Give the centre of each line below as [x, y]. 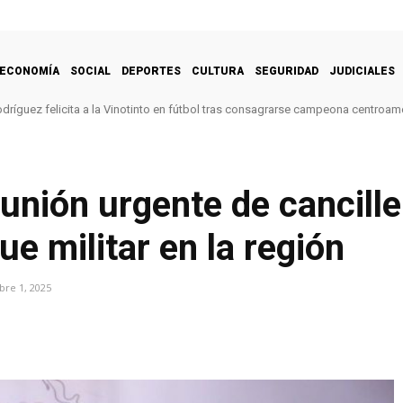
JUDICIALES [362, 71]
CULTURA [218, 71]
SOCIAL [90, 71]
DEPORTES [151, 71]
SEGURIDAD [287, 71]
